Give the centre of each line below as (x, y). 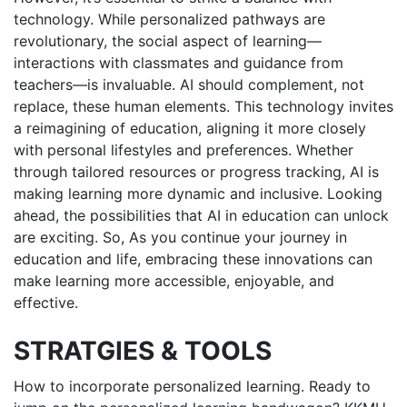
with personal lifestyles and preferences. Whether (184, 150)
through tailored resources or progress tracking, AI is (196, 172)
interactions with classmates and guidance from (179, 63)
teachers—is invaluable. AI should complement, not (189, 85)
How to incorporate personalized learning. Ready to (192, 387)
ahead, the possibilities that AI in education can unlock (201, 216)
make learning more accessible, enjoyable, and (174, 281)
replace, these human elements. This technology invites (203, 107)
